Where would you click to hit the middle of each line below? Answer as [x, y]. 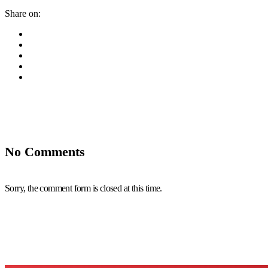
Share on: [23, 14]
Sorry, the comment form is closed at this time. [83, 188]
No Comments [45, 152]
